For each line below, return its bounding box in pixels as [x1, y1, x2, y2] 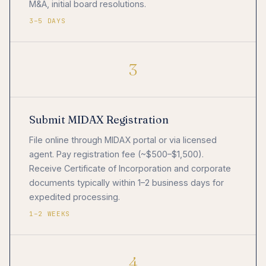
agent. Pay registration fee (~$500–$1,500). [29, 148, 204, 159]
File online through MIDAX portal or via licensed [29, 134, 217, 145]
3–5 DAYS [29, 16, 66, 25]
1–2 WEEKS [29, 209, 71, 218]
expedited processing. [29, 191, 120, 202]
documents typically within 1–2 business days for [29, 177, 224, 188]
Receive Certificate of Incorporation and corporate [29, 163, 231, 173]
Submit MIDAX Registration [29, 113, 169, 126]
